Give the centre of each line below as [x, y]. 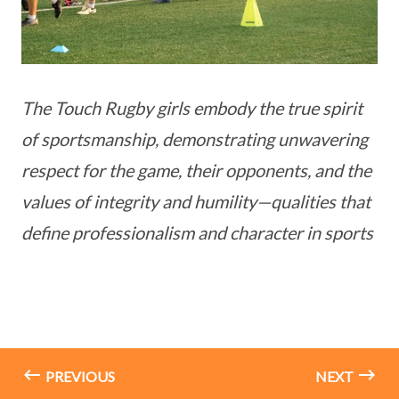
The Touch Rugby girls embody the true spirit [192, 108]
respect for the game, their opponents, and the [196, 171]
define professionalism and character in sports [197, 233]
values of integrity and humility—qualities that [196, 202]
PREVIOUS [79, 377]
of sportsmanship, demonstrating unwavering [195, 139]
